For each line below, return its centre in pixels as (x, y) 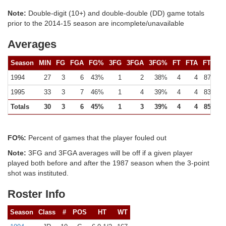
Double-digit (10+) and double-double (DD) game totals (115, 13)
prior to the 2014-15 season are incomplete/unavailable (96, 23)
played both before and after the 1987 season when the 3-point (108, 163)
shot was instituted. (38, 173)
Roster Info (36, 194)
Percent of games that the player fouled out (96, 138)
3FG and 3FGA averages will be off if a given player (109, 153)
